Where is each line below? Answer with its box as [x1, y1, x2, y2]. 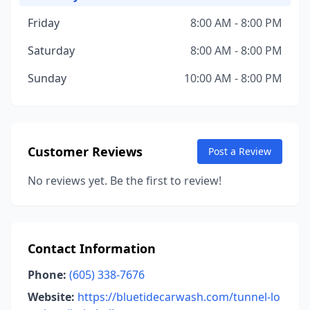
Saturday [28, 43, 75, 58]
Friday [28, 15, 60, 30]
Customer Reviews [28, 143, 143, 160]
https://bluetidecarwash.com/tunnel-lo [77, 289, 280, 304]
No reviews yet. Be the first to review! [28, 173, 221, 188]
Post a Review [208, 145, 271, 158]
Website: [28, 289, 75, 304]
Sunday [28, 71, 66, 86]
